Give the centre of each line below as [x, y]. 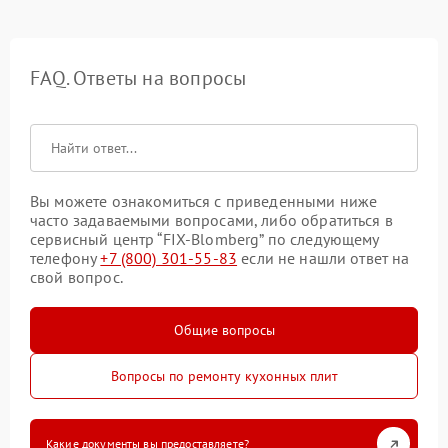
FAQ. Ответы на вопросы [138, 78]
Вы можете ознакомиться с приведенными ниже [204, 201]
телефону [65, 258]
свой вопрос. [76, 277]
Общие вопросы [224, 330]
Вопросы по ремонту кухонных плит [224, 376]
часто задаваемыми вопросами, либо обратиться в [211, 220]
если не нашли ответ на [323, 258]
